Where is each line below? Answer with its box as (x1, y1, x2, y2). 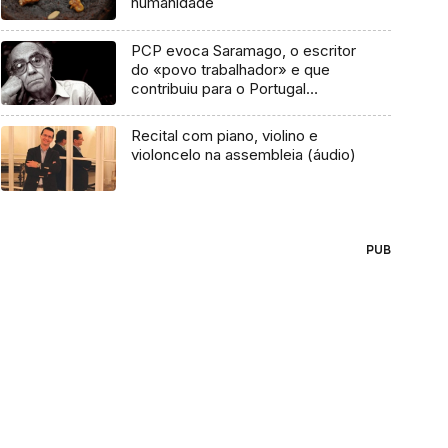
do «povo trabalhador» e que (130, 59, 330, 79)
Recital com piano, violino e (130, 126, 318, 146)
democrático (130, 97, 219, 117)
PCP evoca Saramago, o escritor (130, 40, 356, 60)
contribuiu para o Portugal (130, 78, 306, 98)
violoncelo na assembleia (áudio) (130, 145, 356, 165)
